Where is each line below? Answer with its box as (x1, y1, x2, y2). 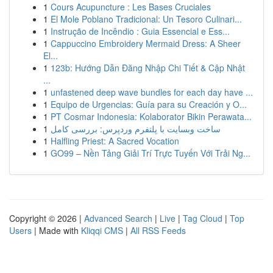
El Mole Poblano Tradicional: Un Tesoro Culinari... (51, 13, 242, 25)
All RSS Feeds (130, 224, 186, 236)
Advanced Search (84, 212, 152, 224)
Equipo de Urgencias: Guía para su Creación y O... (51, 98, 247, 110)
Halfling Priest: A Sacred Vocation (51, 135, 179, 147)
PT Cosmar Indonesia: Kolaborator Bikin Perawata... (51, 110, 252, 122)
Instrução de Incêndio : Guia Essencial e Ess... (51, 25, 230, 37)
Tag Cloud (183, 212, 222, 224)
